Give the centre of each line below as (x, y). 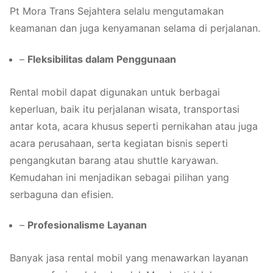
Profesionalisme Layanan (87, 225)
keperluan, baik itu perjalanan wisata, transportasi (125, 109)
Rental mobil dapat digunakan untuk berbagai (115, 92)
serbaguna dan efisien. (62, 194)
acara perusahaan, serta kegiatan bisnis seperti (119, 143)
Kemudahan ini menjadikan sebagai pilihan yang (119, 177)
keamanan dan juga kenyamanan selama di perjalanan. (135, 28)
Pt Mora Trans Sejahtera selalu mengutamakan (117, 11)
